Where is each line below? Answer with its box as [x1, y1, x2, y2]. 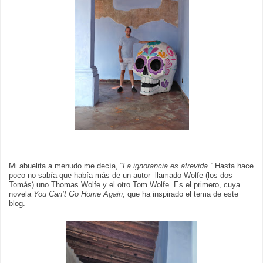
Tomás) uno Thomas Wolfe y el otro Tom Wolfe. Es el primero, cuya [9, 181, 240, 190]
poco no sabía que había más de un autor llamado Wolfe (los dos [9, 171, 232, 180]
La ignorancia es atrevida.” [123, 162, 213, 171]
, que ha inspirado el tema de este [123, 190, 238, 199]
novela [9, 190, 33, 199]
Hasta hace [213, 162, 254, 171]
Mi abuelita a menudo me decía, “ [9, 162, 123, 171]
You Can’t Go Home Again [33, 190, 123, 199]
